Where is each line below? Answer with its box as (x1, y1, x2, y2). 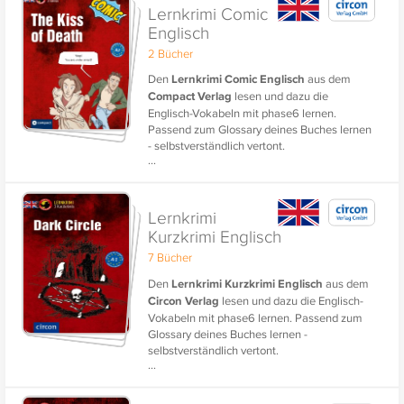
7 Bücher (148, 249, 193, 266)
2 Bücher (148, 44, 194, 61)
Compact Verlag (148, 87, 233, 105)
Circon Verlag (148, 291, 220, 309)
